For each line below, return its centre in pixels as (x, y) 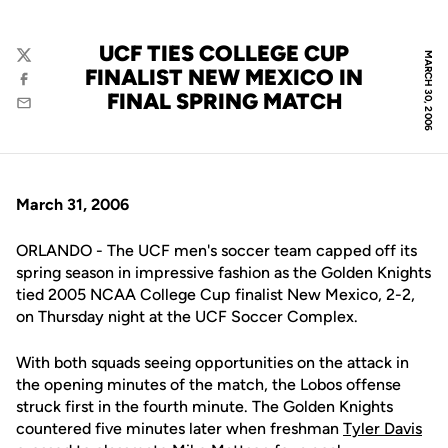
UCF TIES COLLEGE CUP (224, 53)
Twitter (39, 64)
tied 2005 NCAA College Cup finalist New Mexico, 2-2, (215, 294)
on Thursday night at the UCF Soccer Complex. (187, 316)
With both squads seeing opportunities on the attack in (212, 362)
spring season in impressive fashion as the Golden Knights (223, 272)
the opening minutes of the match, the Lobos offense (208, 384)
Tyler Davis (382, 428)
